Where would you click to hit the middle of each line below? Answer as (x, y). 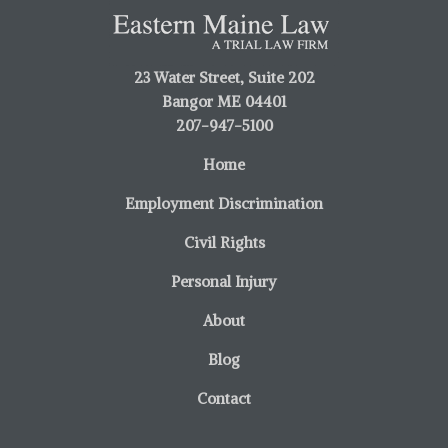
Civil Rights (224, 242)
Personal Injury (224, 281)
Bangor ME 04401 (224, 101)
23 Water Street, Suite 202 (224, 77)
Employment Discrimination (224, 203)
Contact (224, 398)
